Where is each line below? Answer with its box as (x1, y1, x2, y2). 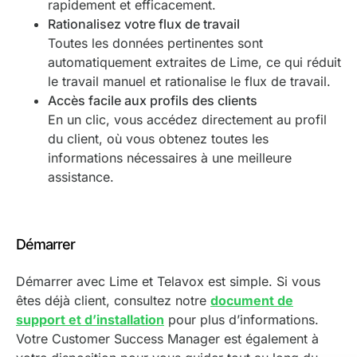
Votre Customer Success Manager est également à (16, 330, 319, 347)
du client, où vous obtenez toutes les (48, 131, 269, 147)
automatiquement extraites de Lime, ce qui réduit (48, 54, 341, 71)
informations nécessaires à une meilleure (48, 150, 292, 167)
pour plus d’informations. (164, 311, 319, 328)
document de (210, 292, 293, 308)
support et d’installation (16, 311, 164, 328)
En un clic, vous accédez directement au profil (48, 112, 327, 128)
